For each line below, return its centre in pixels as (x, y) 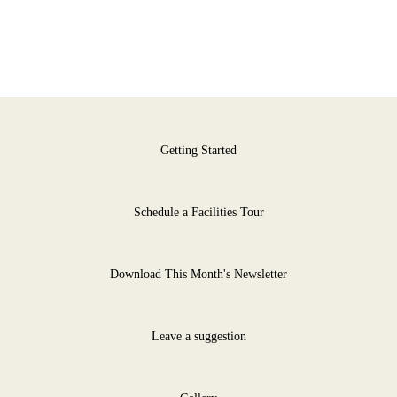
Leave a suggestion (198, 336)
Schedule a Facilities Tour (198, 212)
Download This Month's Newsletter (198, 274)
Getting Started (198, 150)
